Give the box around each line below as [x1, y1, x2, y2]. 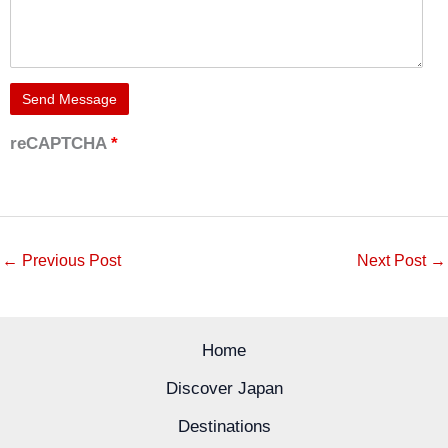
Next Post [357, 252, 430, 270]
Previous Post [18, 252, 121, 270]
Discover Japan [165, 379, 283, 399]
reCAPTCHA [10, 133, 111, 153]
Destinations [177, 417, 271, 437]
